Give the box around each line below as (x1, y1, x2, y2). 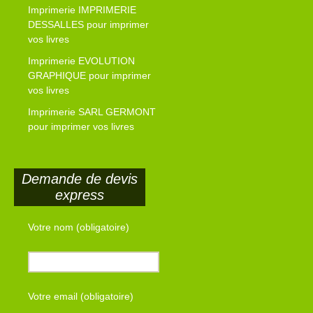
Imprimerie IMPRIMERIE (28, 4, 136, 16)
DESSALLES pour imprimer (28, 19, 149, 31)
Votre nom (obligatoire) (28, 221, 129, 233)
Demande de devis (22, 171, 138, 187)
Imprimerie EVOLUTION (28, 55, 135, 67)
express (55, 187, 104, 203)
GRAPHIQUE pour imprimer (28, 70, 151, 82)
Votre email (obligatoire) (28, 291, 133, 303)
